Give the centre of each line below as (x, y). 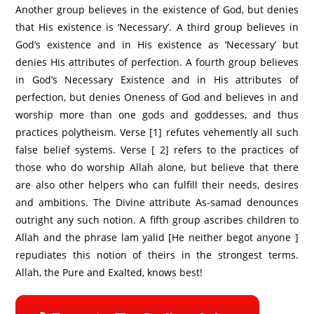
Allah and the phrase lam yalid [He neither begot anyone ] (157, 237)
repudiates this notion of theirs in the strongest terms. (157, 254)
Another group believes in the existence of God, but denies (157, 9)
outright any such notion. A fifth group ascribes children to (157, 219)
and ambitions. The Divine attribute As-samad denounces (157, 202)
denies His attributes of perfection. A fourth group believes (157, 62)
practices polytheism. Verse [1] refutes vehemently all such (157, 132)
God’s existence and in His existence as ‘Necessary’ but (157, 44)
